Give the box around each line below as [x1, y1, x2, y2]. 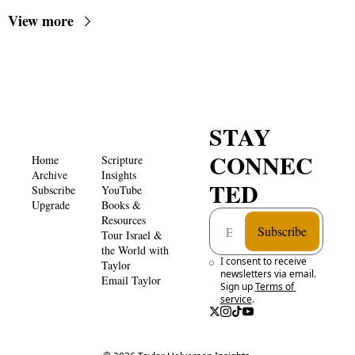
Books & [101, 197, 141, 212]
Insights [101, 166, 136, 182]
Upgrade [32, 197, 70, 212]
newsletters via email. [219, 267, 316, 281]
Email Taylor [101, 272, 161, 288]
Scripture [101, 151, 143, 167]
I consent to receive [219, 254, 307, 268]
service [219, 292, 252, 306]
